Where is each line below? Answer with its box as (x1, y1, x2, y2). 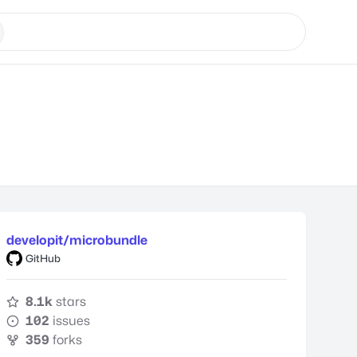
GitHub (25, 252, 61, 265)
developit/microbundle (6, 233, 147, 248)
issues (53, 313, 90, 328)
